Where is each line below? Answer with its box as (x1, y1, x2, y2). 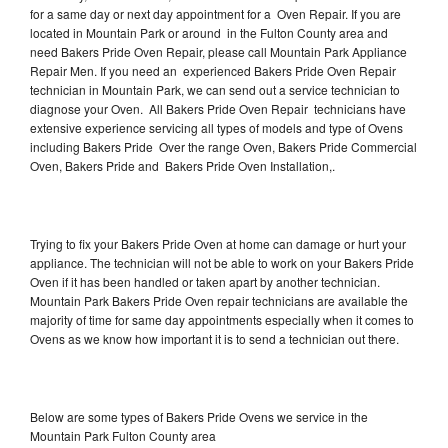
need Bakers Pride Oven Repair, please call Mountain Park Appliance (30, 42, 407, 60)
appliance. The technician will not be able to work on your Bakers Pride (30, 253, 414, 271)
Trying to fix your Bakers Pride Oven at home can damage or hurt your (30, 234, 406, 252)
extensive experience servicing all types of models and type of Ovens (30, 118, 403, 136)
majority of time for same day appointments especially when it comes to (30, 310, 414, 328)
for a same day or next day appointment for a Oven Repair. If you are (30, 4, 401, 22)
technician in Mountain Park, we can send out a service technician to (30, 80, 400, 98)
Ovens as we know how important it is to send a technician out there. (30, 329, 399, 347)
